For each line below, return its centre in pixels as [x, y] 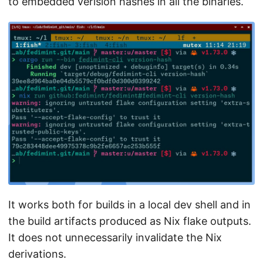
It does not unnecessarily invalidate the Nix [115, 238]
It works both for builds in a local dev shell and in [129, 205]
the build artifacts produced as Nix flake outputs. [130, 221]
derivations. [37, 254]
